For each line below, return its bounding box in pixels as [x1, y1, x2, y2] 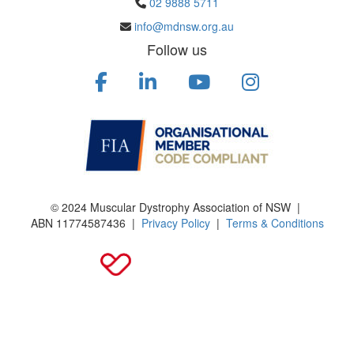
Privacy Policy [141, 215, 210, 232]
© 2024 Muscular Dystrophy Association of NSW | [51, 199, 303, 216]
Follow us [147, 39, 207, 60]
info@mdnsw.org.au [134, 18, 234, 35]
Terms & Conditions [225, 215, 324, 232]
